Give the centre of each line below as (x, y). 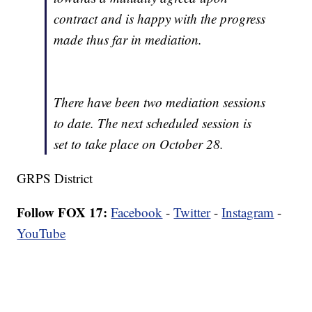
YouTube (41, 233)
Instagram (248, 212)
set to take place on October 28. (139, 144)
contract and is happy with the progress (160, 19)
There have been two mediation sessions (160, 102)
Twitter (192, 212)
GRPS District (55, 178)
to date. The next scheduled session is (153, 123)
